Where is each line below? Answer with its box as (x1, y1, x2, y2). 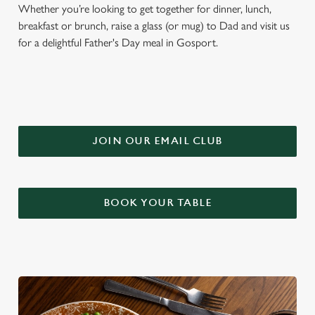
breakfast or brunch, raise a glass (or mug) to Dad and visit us (18, 19, 290, 32)
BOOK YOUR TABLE (103, 197, 212, 209)
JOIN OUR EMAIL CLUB (92, 135, 223, 147)
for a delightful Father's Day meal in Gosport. (18, 36, 221, 49)
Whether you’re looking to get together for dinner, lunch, (18, 2, 271, 15)
